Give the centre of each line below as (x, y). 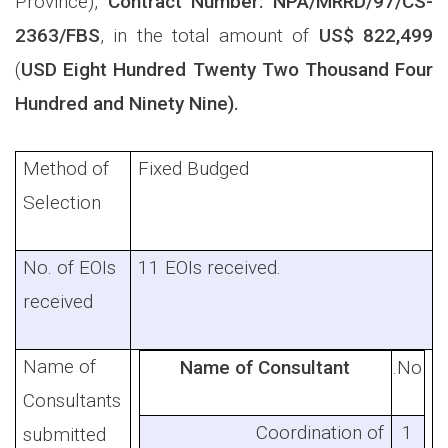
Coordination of (319, 432)
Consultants (72, 400)
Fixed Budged (196, 168)
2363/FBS (57, 35)
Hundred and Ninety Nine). (134, 103)
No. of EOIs (70, 267)
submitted (65, 434)
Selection (62, 202)
